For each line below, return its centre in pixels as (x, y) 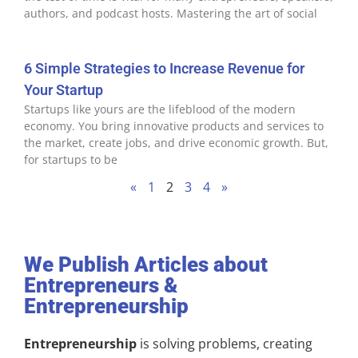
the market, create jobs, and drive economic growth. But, (176, 143)
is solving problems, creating (225, 344)
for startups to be (71, 159)
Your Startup (64, 90)
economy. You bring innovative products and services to (174, 126)
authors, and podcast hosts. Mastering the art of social (171, 13)
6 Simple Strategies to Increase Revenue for (164, 68)
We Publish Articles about (146, 265)
